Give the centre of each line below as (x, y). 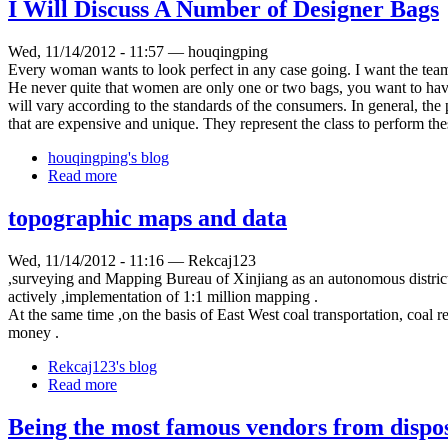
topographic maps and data (147, 217)
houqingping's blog (108, 157)
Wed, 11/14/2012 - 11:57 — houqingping (138, 51)
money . (33, 332)
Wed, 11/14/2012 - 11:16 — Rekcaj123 (132, 260)
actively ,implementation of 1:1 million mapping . (163, 296)
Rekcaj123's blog (102, 366)
